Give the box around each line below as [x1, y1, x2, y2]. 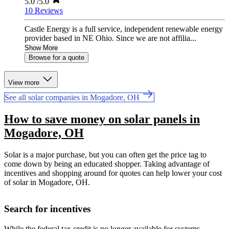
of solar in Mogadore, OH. [4, 178, 90, 187]
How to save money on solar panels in [4, 112, 200, 126]
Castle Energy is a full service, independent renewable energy [25, 25, 223, 34]
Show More [25, 44, 58, 52]
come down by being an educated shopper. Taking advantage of [4, 159, 210, 169]
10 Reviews [25, 6, 63, 15]
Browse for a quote [29, 54, 84, 62]
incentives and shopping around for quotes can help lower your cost [4, 169, 222, 178]
